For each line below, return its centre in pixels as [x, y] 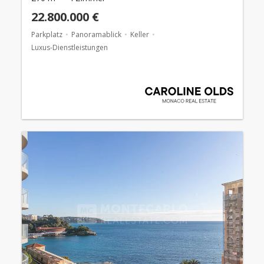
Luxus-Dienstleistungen [69, 47]
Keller [139, 34]
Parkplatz [47, 34]
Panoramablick [96, 34]
